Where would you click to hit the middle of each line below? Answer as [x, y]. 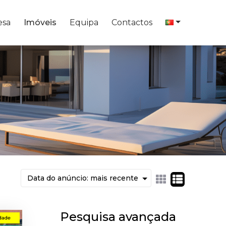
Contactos [132, 23]
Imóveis [40, 23]
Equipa [84, 23]
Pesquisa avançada [118, 216]
